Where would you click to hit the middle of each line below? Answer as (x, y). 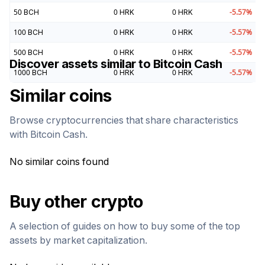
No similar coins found (59, 162)
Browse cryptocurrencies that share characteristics (124, 120)
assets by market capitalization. (78, 240)
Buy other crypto (76, 202)
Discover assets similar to (81, 64)
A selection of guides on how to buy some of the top (125, 226)
